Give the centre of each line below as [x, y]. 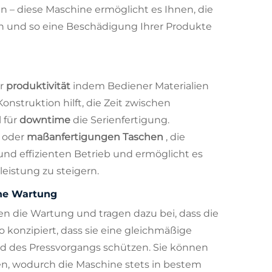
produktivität [39, 86]
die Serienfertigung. [121, 120]
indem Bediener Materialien [141, 86]
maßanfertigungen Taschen [96, 137]
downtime [46, 120]
